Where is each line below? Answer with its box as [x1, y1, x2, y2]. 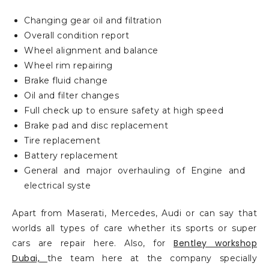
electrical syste [24, 180, 91, 192]
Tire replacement [24, 135, 100, 147]
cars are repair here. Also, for [12, 238, 174, 249]
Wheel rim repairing [24, 60, 113, 71]
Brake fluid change [24, 75, 107, 86]
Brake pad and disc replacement [24, 120, 168, 131]
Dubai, [12, 252, 47, 265]
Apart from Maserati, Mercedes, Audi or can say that [12, 208, 257, 219]
